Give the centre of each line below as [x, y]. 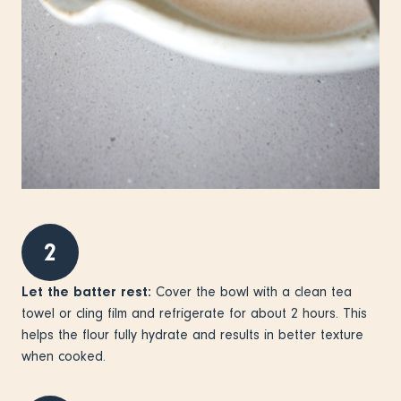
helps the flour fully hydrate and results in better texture [192, 334]
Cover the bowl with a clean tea [252, 291]
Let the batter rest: [86, 291]
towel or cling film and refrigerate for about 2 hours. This [194, 313]
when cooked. [66, 356]
